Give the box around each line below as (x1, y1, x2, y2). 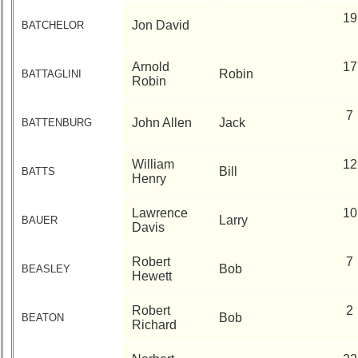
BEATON (21, 312, 64, 324)
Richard (132, 318, 177, 332)
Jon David (132, 18, 189, 32)
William (132, 157, 174, 171)
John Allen (132, 116, 192, 129)
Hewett (132, 269, 172, 283)
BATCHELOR (21, 19, 84, 31)
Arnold (132, 60, 169, 74)
